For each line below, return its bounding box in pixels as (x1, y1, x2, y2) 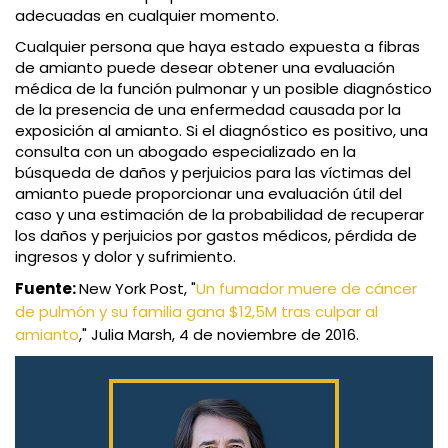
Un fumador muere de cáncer (196, 278, 417, 300)
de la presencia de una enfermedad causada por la (15, 99, 401, 121)
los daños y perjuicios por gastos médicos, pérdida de (15, 225, 417, 247)
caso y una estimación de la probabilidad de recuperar (15, 204, 424, 226)
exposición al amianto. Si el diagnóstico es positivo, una (15, 120, 428, 142)
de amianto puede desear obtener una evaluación (15, 57, 395, 79)
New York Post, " (79, 278, 196, 300)
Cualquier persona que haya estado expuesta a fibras (15, 36, 420, 58)
